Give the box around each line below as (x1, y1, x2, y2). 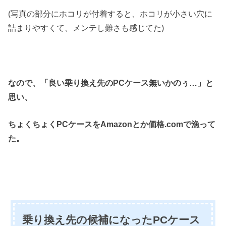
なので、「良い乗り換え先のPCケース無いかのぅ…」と (8, 78, 214, 87)
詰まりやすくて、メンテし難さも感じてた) (8, 23, 164, 32)
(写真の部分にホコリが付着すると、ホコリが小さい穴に (8, 9, 213, 18)
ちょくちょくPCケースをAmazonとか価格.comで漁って (8, 120, 216, 129)
